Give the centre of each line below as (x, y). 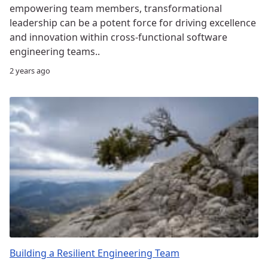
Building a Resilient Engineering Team (95, 253)
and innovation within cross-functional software (118, 37)
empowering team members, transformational (116, 8)
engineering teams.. (55, 51)
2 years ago (30, 70)
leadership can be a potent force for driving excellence (133, 22)
